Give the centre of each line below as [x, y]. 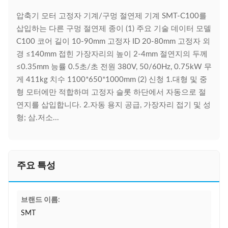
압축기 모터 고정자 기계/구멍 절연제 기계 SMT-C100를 [111, 16]
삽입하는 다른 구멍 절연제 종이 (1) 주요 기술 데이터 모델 [114, 29]
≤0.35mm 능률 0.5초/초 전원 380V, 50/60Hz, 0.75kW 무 [114, 67]
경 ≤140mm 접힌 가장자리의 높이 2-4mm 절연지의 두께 [112, 54]
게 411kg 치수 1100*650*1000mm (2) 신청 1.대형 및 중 [112, 80]
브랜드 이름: [40, 200]
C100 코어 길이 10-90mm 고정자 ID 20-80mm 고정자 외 [113, 41]
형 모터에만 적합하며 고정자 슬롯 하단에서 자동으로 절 [111, 92]
